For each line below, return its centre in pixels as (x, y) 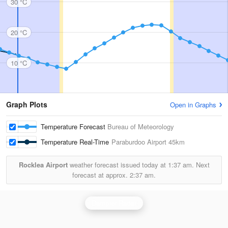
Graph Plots (27, 104)
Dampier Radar (114, 203)
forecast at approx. (101, 175)
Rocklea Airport (43, 165)
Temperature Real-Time (76, 142)
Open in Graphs (193, 105)
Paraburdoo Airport (139, 142)
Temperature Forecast (74, 126)
